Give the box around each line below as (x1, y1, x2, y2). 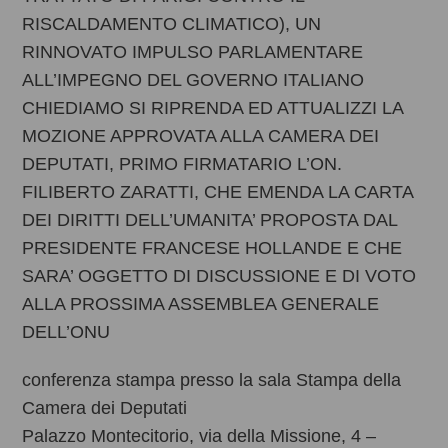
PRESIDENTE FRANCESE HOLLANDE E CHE (22, 238, 403, 259)
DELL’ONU (22, 322, 111, 343)
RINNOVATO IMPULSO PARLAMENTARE (22, 42, 364, 63)
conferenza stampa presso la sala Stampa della (22, 370, 402, 391)
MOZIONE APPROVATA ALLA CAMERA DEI (22, 126, 380, 147)
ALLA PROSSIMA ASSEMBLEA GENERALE (22, 294, 380, 315)
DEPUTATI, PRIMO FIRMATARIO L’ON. (22, 154, 343, 175)
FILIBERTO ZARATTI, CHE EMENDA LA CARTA (22, 182, 414, 203)
